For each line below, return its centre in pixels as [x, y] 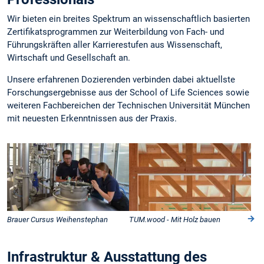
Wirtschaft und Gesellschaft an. [69, 57]
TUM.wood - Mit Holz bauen [175, 219]
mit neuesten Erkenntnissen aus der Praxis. [92, 119]
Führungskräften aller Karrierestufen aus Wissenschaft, [115, 44]
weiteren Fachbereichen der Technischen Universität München [128, 106]
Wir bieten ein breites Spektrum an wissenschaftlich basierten [128, 19]
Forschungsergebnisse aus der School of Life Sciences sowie [128, 93]
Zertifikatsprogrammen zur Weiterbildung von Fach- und [115, 32]
